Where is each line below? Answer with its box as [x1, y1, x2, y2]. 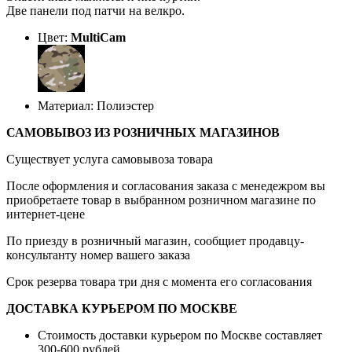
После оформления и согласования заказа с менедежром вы [6, 178, 325, 192]
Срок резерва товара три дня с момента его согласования [6, 274, 312, 288]
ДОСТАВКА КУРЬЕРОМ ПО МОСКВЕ [6, 301, 237, 315]
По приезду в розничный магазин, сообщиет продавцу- [6, 233, 304, 247]
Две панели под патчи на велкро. [6, 3, 185, 17]
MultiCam [71, 30, 126, 44]
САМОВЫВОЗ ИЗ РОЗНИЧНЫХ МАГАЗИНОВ [6, 125, 280, 139]
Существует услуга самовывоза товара [6, 152, 213, 166]
